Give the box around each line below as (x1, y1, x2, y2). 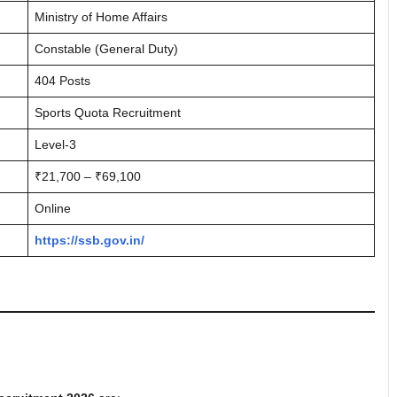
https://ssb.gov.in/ (35, 233, 144, 247)
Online (35, 201, 71, 215)
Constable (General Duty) (35, 42, 178, 56)
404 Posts (35, 74, 90, 88)
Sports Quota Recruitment (35, 105, 181, 120)
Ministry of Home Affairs (35, 10, 167, 24)
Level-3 (35, 137, 76, 152)
